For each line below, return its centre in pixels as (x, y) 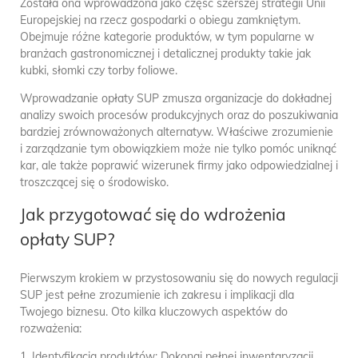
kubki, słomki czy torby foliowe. (99, 70)
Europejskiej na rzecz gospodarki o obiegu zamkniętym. (160, 20)
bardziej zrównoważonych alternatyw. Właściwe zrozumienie (177, 131)
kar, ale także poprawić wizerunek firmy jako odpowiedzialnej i (179, 165)
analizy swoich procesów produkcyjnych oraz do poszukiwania (179, 115)
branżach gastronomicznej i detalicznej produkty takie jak (165, 53)
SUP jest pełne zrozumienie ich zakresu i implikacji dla (157, 295)
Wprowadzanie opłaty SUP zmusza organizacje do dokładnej (176, 98)
